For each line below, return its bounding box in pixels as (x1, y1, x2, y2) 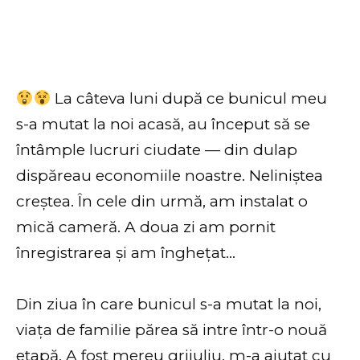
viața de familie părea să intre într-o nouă (16, 321, 327, 340)
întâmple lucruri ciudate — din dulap (16, 140, 297, 159)
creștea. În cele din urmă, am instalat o (16, 191, 308, 211)
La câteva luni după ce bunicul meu (51, 88, 328, 108)
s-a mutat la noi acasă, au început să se (16, 114, 310, 133)
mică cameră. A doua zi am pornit (16, 217, 276, 236)
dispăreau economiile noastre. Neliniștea (16, 166, 323, 185)
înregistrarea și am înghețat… (16, 243, 235, 262)
